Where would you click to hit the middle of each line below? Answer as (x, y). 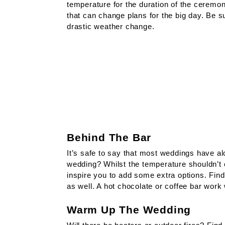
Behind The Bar (109, 138)
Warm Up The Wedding (129, 210)
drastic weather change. (111, 26)
